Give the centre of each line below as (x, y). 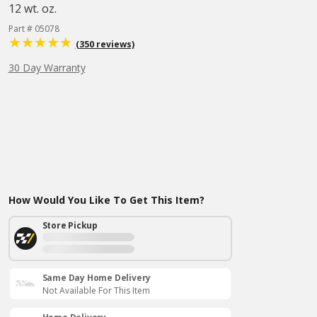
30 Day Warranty (47, 68)
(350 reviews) (105, 44)
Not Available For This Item (96, 290)
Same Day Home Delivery (97, 278)
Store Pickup (70, 225)
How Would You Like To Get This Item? (106, 200)
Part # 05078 (34, 29)
